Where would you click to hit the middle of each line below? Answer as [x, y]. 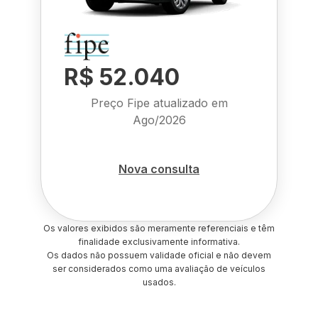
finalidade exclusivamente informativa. [159, 242]
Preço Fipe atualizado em [159, 103]
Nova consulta [159, 169]
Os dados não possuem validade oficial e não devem [159, 255]
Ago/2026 [159, 120]
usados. [159, 282]
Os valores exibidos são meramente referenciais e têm [159, 228]
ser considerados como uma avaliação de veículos [159, 269]
